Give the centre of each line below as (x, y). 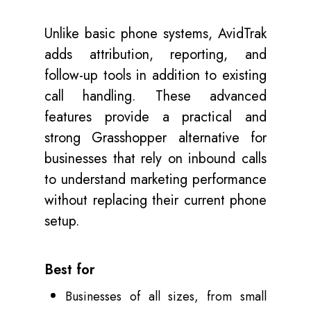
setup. (62, 221)
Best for (70, 270)
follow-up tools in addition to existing (155, 76)
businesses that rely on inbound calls (155, 159)
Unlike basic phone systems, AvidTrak (155, 34)
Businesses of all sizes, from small (166, 297)
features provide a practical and (155, 117)
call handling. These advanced (155, 96)
